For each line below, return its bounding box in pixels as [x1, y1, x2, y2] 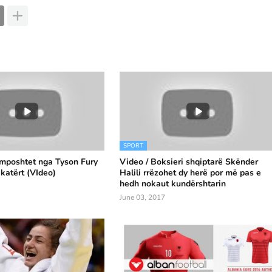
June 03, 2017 [120, 192, 166, 202]
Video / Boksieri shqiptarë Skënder [120, 156, 259, 168]
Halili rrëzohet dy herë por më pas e [120, 167, 262, 178]
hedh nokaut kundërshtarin [120, 178, 226, 189]
